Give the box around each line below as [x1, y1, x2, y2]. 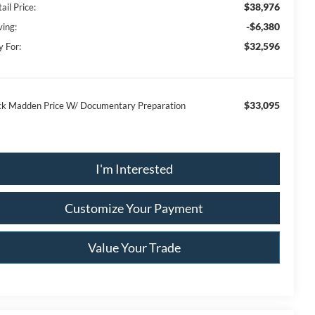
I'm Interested [95, 160, 173, 176]
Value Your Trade [87, 239, 181, 255]
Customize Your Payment [65, 200, 203, 216]
